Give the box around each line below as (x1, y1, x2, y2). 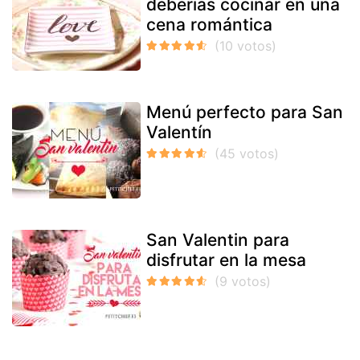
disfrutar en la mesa (146, 249, 306, 270)
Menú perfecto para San (146, 101, 343, 122)
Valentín (146, 121, 212, 142)
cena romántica (146, 14, 272, 35)
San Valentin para (146, 229, 289, 250)
